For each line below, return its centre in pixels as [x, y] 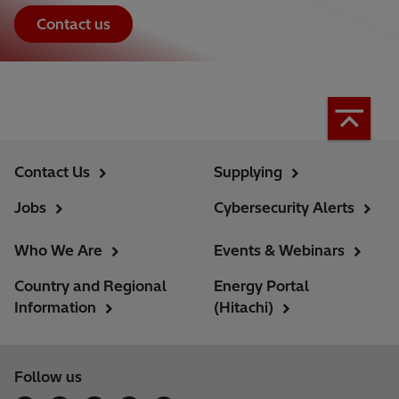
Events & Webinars [279, 250]
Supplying [248, 172]
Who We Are [58, 250]
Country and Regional [90, 286]
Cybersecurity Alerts [284, 208]
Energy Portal [261, 286]
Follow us [48, 377]
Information [55, 307]
